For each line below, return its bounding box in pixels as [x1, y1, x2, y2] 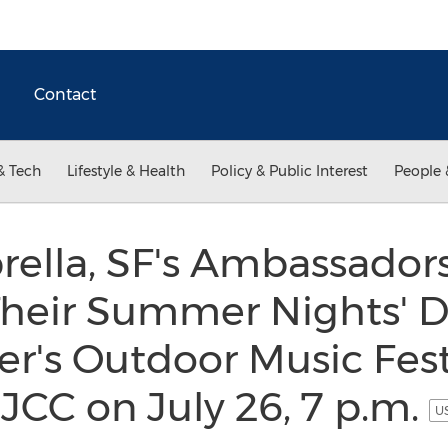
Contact [34, 85, 96, 104]
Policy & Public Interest [211, 162, 368, 180]
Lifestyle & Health [67, 162, 185, 180]
